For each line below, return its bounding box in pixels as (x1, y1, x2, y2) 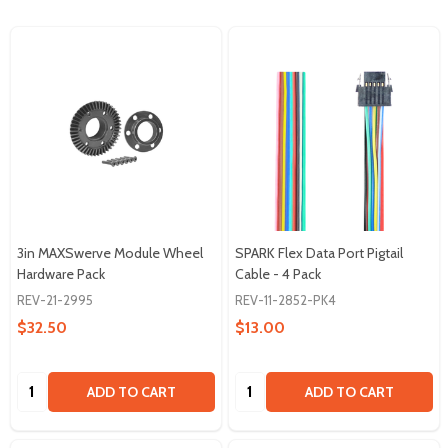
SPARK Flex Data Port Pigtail (235, 243, 403, 262)
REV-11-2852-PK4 (235, 291, 336, 308)
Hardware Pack (17, 264, 105, 283)
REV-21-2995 (17, 291, 93, 308)
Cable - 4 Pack (235, 264, 321, 283)
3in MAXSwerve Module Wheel (17, 243, 203, 262)
